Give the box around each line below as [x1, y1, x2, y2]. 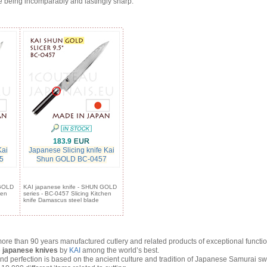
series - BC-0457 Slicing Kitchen [23, 190, 111, 197]
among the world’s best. [80, 246, 159, 254]
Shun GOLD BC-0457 [36, 155, 107, 163]
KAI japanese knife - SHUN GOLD [23, 184, 117, 190]
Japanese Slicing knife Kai [28, 146, 114, 154]
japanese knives [2, 246, 58, 254]
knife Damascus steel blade [23, 197, 99, 203]
